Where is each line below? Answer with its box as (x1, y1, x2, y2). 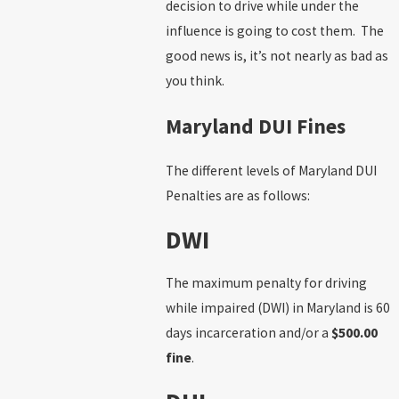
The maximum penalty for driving (166, 274, 367, 292)
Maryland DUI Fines (166, 112, 346, 139)
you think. (166, 71, 224, 89)
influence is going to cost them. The (166, 21, 384, 39)
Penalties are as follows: (166, 187, 310, 205)
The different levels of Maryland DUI (166, 162, 377, 180)
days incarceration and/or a (166, 324, 331, 342)
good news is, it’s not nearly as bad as (166, 46, 388, 64)
